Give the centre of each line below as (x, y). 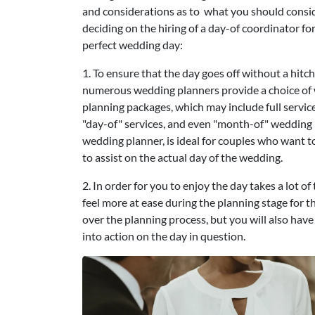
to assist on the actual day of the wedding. (182, 157)
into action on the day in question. (164, 236)
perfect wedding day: (133, 44)
